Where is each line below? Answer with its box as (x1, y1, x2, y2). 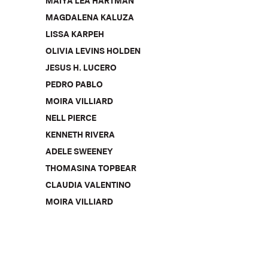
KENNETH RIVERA (45, 132, 115, 141)
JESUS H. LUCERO (45, 65, 117, 74)
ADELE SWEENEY (45, 148, 114, 157)
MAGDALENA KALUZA (45, 14, 135, 23)
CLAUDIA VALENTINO (45, 182, 132, 191)
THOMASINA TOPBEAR (45, 165, 137, 174)
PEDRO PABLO (45, 81, 103, 90)
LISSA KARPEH (45, 31, 105, 40)
